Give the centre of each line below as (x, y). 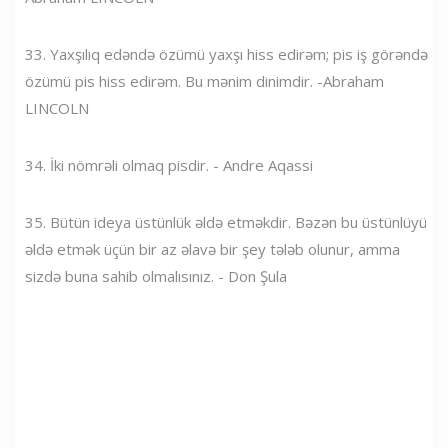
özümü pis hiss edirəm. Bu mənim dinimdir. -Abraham (204, 80)
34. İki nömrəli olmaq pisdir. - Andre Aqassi (169, 164)
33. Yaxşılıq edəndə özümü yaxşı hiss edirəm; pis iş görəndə (226, 53)
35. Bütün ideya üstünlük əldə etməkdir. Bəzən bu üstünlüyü (226, 221)
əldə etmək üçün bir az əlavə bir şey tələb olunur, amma (212, 248)
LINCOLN (57, 107)
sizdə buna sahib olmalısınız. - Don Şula (156, 275)
